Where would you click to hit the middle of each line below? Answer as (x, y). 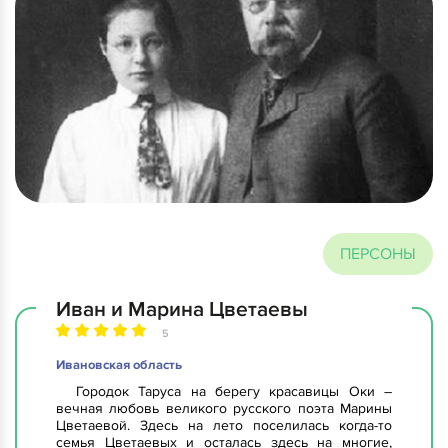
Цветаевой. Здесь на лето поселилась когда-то (224, 426)
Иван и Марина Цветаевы (182, 310)
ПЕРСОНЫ (378, 254)
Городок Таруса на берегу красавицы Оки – (234, 392)
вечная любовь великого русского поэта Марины (224, 409)
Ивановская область (119, 365)
